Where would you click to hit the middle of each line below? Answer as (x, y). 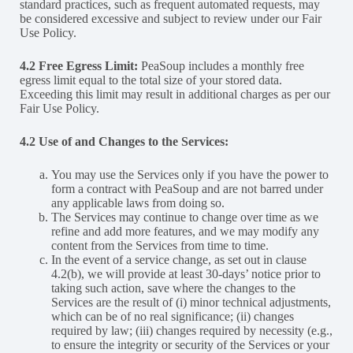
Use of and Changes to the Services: (134, 141)
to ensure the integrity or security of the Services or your (190, 344)
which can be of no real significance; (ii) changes (173, 316)
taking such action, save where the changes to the (173, 288)
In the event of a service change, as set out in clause (179, 259)
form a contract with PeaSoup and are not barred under (187, 188)
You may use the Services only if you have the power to (190, 174)
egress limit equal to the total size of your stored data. (151, 80)
